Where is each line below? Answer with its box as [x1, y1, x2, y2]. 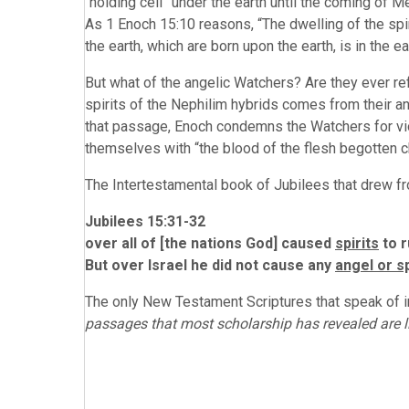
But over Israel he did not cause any [85, 257, 335, 274]
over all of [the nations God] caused [85, 235, 335, 252]
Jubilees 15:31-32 [85, 213, 205, 230]
